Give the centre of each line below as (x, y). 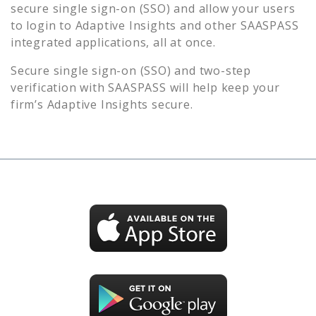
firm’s (29, 104)
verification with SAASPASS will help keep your (145, 87)
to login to (43, 25)
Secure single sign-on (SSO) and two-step (131, 70)
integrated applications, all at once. (113, 42)
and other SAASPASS (239, 25)
